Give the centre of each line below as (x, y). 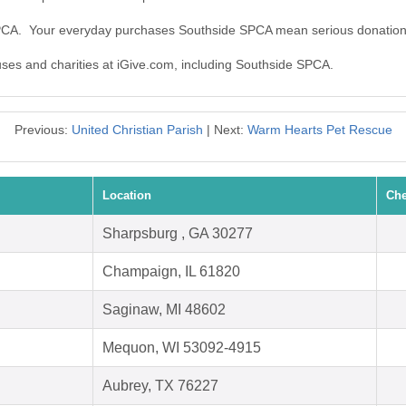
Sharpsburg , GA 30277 (178, 234)
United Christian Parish (137, 130)
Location (127, 196)
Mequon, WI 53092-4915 (182, 348)
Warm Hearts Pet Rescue (319, 130)
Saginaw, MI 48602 (164, 310)
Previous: (43, 130)
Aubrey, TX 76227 (160, 386)
